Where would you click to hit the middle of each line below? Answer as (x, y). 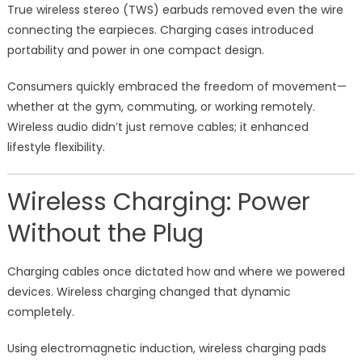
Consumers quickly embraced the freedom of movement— (177, 87)
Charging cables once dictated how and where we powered (176, 272)
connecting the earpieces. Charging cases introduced (160, 30)
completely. (40, 312)
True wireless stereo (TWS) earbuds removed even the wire (175, 10)
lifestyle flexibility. (56, 147)
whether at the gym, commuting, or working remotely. (161, 107)
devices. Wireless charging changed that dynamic (149, 292)
